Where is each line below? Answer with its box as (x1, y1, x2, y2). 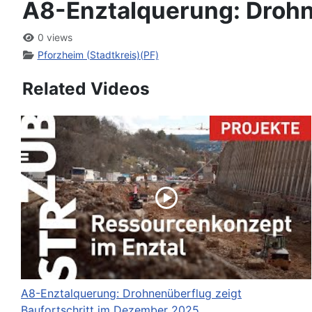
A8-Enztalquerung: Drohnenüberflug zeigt (21, 286, 242, 300)
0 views (34, 31, 72, 44)
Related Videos (22, 78, 150, 100)
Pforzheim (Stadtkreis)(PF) (37, 49, 159, 61)
